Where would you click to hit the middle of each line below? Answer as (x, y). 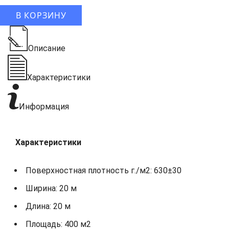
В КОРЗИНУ (41, 15)
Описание (47, 48)
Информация (44, 106)
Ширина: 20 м (51, 188)
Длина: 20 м (48, 206)
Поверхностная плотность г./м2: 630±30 (104, 170)
